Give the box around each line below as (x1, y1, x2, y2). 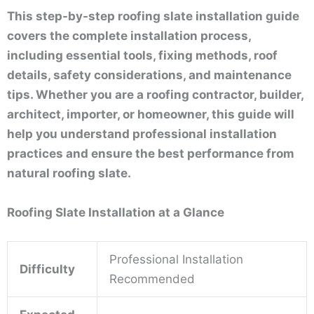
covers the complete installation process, (7, 29, 251, 43)
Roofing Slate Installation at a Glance (7, 205, 224, 219)
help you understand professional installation (7, 127, 277, 142)
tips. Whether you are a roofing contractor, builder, (7, 88, 303, 102)
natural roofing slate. (7, 166, 131, 181)
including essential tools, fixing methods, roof (7, 48, 278, 63)
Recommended (109, 271, 195, 286)
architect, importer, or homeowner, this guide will (7, 107, 294, 122)
